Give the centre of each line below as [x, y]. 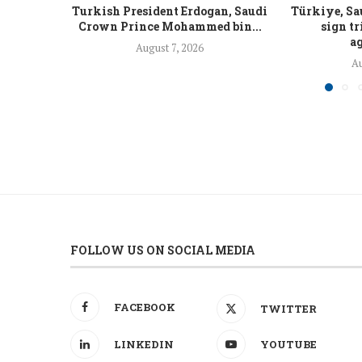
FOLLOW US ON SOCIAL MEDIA [163, 250]
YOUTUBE [288, 344]
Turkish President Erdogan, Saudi [170, 11]
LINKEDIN [144, 344]
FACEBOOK [145, 307]
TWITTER [288, 308]
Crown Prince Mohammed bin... [170, 26]
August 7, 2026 [170, 47]
